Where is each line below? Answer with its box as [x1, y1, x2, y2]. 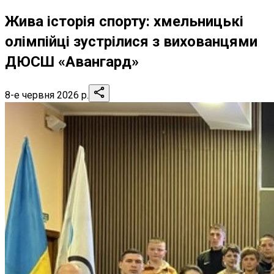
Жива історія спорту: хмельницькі [5, 12, 243, 30]
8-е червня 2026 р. [5, 89, 89, 101]
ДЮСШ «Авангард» [5, 53, 139, 70]
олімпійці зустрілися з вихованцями [5, 32, 257, 50]
